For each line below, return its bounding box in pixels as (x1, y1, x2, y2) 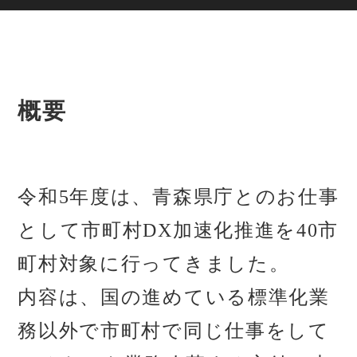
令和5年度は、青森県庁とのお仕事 (18, 186, 339, 208)
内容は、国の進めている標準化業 (18, 287, 330, 308)
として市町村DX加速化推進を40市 (18, 220, 339, 241)
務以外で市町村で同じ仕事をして (18, 320, 330, 342)
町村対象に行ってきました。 (18, 253, 290, 275)
